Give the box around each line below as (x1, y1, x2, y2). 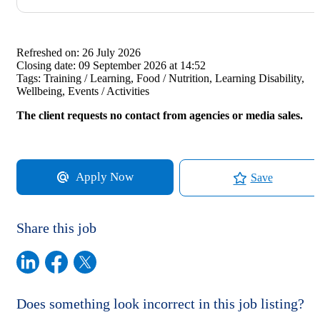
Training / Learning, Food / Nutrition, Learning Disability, (44, 71, 304, 84)
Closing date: (16, 59, 76, 71)
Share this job (16, 219, 96, 236)
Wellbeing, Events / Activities (16, 84, 149, 97)
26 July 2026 (82, 46, 141, 59)
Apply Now (75, 170, 134, 184)
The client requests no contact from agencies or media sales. (16, 109, 303, 121)
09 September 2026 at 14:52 (79, 59, 206, 71)
